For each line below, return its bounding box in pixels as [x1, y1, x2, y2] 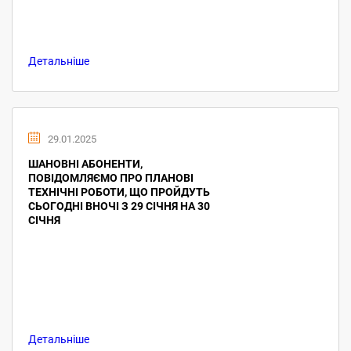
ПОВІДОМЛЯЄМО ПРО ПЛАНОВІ [28, 172, 194, 184]
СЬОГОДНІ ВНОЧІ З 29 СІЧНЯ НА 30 [28, 200, 210, 212]
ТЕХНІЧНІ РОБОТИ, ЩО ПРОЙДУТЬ [28, 186, 210, 198]
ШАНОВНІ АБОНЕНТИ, [28, 157, 143, 170]
